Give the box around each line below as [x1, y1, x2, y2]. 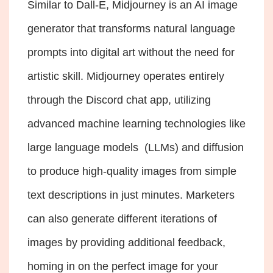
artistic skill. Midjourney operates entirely [27, 69, 224, 82]
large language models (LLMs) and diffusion [27, 141, 244, 154]
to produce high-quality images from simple [27, 165, 236, 177]
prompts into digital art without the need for [27, 46, 235, 58]
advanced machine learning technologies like [27, 117, 246, 130]
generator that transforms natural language [27, 22, 235, 35]
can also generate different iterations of [27, 212, 217, 225]
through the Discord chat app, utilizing [27, 93, 211, 106]
